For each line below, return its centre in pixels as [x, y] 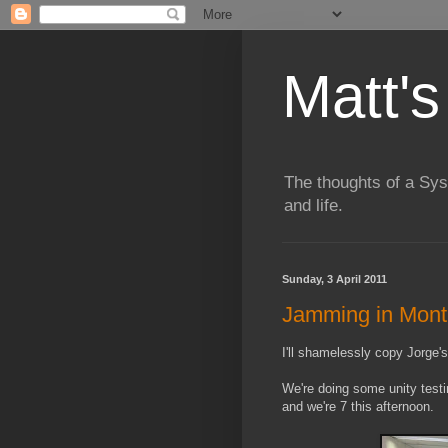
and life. [313, 206]
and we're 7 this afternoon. [358, 407]
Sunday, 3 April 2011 [334, 279]
